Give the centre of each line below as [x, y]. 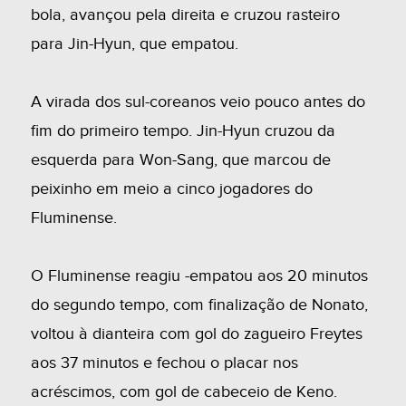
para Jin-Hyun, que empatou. [134, 44]
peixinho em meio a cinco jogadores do [171, 189]
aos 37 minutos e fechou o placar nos [164, 363]
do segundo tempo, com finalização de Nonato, [199, 305]
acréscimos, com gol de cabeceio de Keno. [184, 392]
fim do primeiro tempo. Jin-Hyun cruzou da [183, 131]
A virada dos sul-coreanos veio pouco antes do [198, 102]
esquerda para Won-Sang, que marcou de [180, 160]
